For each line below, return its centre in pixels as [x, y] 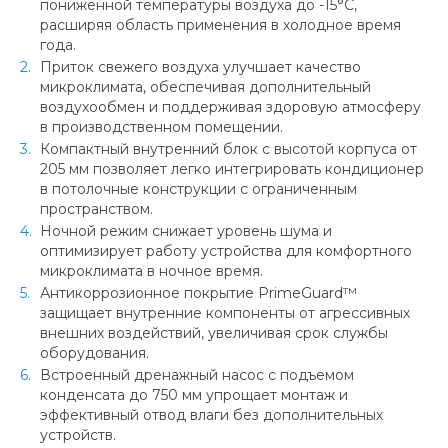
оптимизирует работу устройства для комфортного [226, 250]
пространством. [96, 208]
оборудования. [94, 352]
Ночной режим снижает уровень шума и [186, 230]
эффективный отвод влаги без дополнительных [211, 414]
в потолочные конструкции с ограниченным [198, 188]
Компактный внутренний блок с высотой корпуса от [228, 148]
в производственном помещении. [161, 126]
